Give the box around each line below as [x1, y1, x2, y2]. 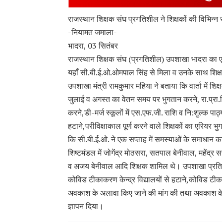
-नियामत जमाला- [68, 27, 117, 38]
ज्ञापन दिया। [68, 201, 104, 212]
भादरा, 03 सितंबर [68, 40, 118, 52]
